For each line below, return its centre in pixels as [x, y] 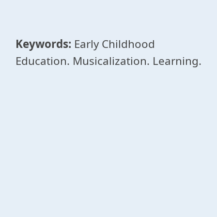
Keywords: [43, 44]
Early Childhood [113, 44]
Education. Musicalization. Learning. [108, 61]
